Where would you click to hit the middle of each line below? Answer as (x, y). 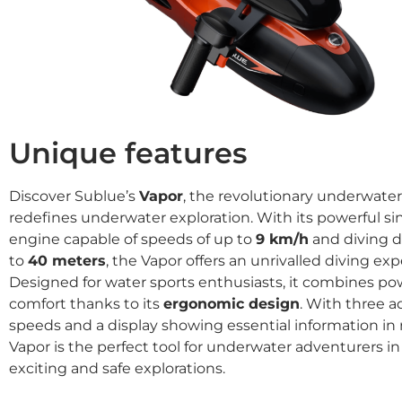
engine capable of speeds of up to (132, 240)
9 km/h (282, 240)
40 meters (67, 261)
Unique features (128, 153)
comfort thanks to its (86, 304)
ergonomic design (232, 304)
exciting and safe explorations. (117, 369)
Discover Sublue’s (74, 197)
